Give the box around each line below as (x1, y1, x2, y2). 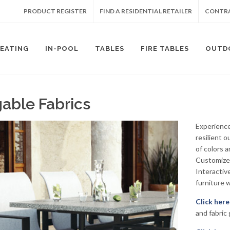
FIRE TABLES (141, 45, 189, 52)
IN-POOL (45, 45, 79, 52)
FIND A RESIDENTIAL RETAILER (100, 7, 192, 15)
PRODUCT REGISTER (24, 7, 87, 15)
